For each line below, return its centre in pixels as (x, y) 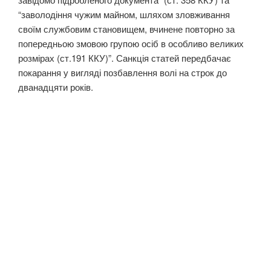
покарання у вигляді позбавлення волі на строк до (122, 72)
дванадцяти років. (56, 87)
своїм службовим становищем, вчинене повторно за (126, 28)
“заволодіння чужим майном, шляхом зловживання (124, 14)
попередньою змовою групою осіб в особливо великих (131, 43)
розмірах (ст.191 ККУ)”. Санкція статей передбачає (125, 57)
